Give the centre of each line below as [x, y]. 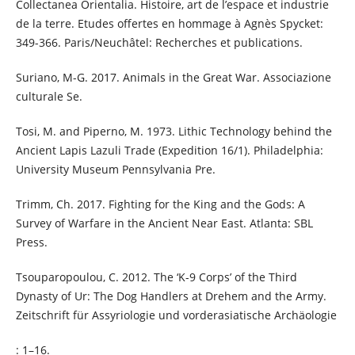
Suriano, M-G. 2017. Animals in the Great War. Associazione [173, 77]
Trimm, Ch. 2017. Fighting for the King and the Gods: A [160, 204]
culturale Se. [49, 96]
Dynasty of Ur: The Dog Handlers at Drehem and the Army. [171, 296]
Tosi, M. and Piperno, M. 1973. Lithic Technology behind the [174, 131]
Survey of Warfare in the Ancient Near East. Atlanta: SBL [164, 223]
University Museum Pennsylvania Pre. [115, 169]
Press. [31, 242]
